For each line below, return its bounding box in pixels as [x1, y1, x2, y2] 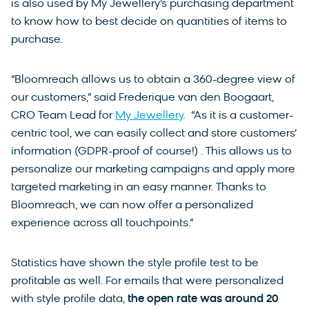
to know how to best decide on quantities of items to [11, 16, 287, 28]
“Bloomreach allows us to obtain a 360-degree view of [11, 74, 295, 86]
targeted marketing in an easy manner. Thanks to [11, 181, 266, 193]
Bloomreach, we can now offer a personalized [11, 199, 253, 211]
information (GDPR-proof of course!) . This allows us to [11, 146, 292, 157]
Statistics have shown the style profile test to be [11, 257, 259, 269]
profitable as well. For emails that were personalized [11, 275, 283, 287]
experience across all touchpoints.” [11, 217, 193, 229]
